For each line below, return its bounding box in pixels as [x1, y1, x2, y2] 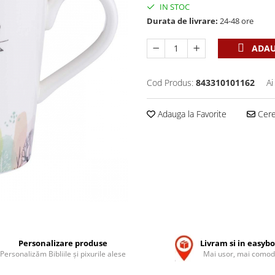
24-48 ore [218, 15, 254, 26]
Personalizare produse [18, 238, 108, 249]
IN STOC [158, 1, 190, 12]
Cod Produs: [147, 77, 193, 88]
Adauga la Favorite [155, 108, 227, 120]
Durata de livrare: [147, 15, 218, 26]
